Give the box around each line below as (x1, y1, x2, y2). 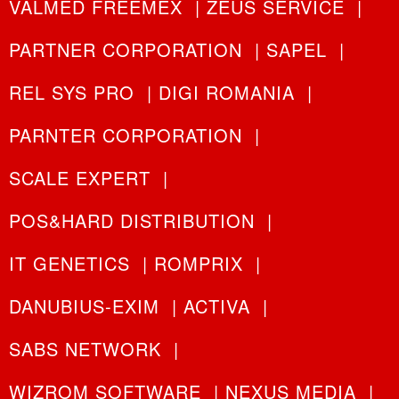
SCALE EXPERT (9, 164, 151, 191)
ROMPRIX (154, 249, 243, 276)
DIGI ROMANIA (159, 78, 295, 105)
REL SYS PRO (9, 78, 134, 105)
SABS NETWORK (9, 335, 161, 362)
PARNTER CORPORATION (9, 121, 242, 148)
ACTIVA (183, 292, 250, 319)
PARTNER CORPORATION (9, 36, 242, 62)
